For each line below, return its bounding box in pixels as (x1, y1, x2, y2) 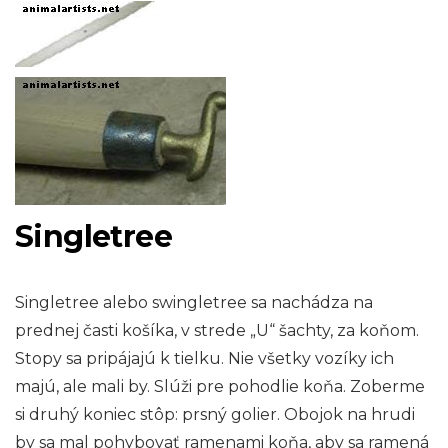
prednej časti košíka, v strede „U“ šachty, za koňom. (15, 320, 419, 340)
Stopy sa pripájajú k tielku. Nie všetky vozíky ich (15, 348, 394, 368)
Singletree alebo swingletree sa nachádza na (15, 292, 373, 312)
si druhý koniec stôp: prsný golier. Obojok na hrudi (15, 404, 415, 424)
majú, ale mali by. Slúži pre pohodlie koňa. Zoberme (15, 376, 425, 396)
